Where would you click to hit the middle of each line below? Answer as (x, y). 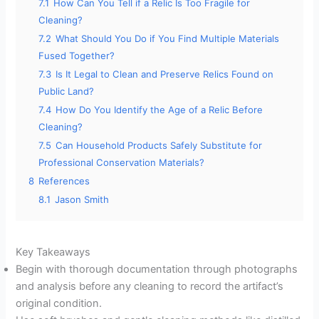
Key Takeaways (53, 252)
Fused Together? (77, 56)
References (64, 181)
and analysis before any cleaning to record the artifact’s (150, 287)
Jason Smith (82, 200)
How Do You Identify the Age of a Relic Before (159, 110)
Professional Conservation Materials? (122, 163)
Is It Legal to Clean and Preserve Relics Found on (165, 74)
